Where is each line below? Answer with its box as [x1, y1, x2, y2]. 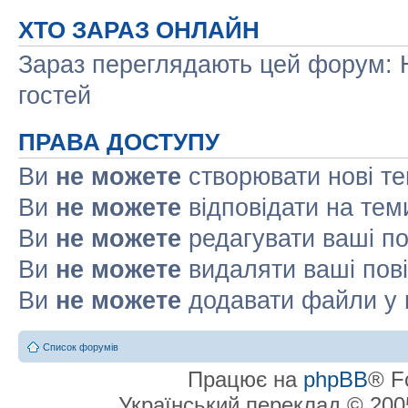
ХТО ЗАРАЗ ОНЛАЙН [18, 16, 260, 43]
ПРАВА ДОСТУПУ [18, 128, 219, 155]
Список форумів [43, 342, 118, 352]
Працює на [187, 367, 303, 392]
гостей [18, 81, 91, 109]
